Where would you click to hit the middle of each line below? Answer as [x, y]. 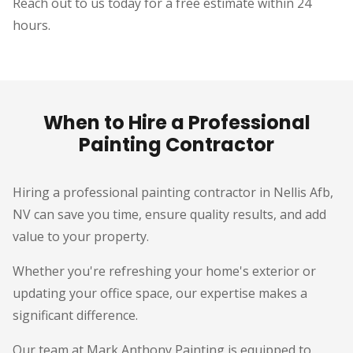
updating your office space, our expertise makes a [160, 293]
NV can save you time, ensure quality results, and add [169, 214]
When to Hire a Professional [176, 123]
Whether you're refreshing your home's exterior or [164, 271]
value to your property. [81, 236]
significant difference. [75, 315]
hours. [32, 25]
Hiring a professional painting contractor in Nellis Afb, [173, 192]
